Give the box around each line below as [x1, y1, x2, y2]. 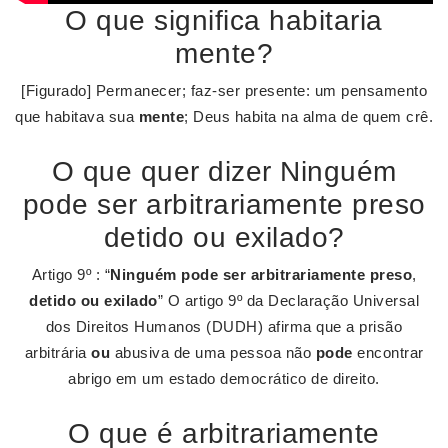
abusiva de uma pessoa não [110, 344, 316, 361]
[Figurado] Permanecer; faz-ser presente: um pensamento [21, 82, 427, 99]
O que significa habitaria [65, 5, 383, 36]
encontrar [352, 344, 424, 361]
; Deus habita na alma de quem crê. [184, 108, 433, 125]
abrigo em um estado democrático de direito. [68, 370, 380, 387]
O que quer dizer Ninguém [51, 156, 397, 187]
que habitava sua [15, 108, 139, 125]
